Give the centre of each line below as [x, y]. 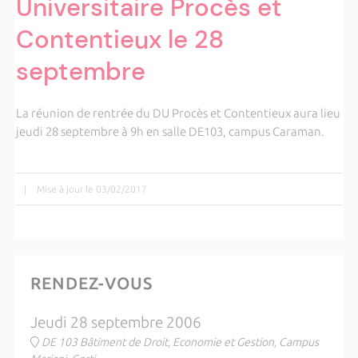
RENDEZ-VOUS [91, 283]
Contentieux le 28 [119, 40]
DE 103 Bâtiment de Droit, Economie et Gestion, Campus [180, 342]
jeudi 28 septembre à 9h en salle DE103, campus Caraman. [170, 131]
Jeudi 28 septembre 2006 [115, 322]
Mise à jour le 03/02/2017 [91, 189]
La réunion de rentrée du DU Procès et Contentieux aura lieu [178, 113]
